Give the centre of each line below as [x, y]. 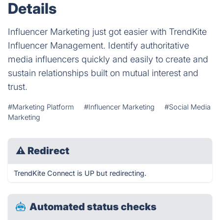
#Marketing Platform [41, 107]
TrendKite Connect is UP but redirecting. [80, 173]
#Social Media [188, 107]
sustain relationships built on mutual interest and [103, 73]
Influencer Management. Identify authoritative [98, 45]
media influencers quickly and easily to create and [108, 59]
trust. [18, 87]
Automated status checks [93, 207]
